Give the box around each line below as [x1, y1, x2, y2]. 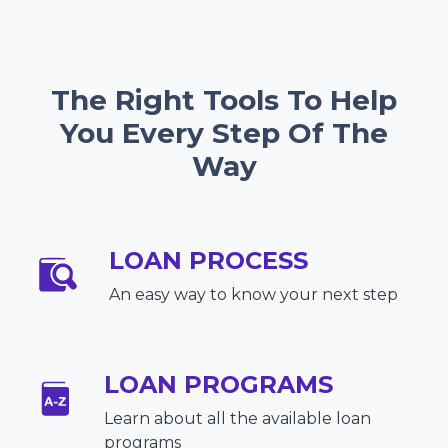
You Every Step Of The [60, 116, 388, 151]
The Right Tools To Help [51, 83, 397, 118]
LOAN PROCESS [109, 246, 308, 276]
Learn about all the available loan [103, 409, 371, 429]
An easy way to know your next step [109, 285, 398, 305]
